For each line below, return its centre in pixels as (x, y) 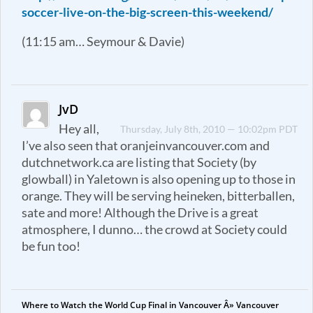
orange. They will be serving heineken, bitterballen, (158, 196)
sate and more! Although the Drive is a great (140, 212)
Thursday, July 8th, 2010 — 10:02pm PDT (209, 129)
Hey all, (79, 129)
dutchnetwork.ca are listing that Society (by (139, 162)
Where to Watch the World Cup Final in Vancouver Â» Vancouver (150, 305)
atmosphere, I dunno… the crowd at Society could (154, 229)
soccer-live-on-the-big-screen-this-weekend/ (147, 13)
